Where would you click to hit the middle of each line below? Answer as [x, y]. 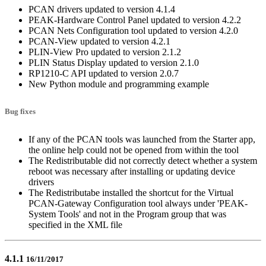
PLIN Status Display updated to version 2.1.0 [114, 63]
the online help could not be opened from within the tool [134, 150]
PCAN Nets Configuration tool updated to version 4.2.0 [133, 31]
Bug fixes [20, 112]
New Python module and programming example [119, 84]
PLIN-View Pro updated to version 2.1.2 [105, 52]
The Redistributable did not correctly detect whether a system [143, 161]
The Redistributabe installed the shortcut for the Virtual [131, 193]
